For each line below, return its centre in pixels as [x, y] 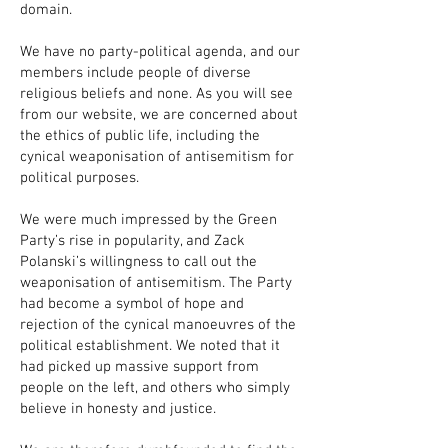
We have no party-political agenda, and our [160, 52]
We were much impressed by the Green [148, 220]
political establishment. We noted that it [150, 346]
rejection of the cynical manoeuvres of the [158, 325]
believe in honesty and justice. [118, 409]
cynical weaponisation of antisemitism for [157, 157]
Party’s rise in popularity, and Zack [132, 241]
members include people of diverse [135, 73]
